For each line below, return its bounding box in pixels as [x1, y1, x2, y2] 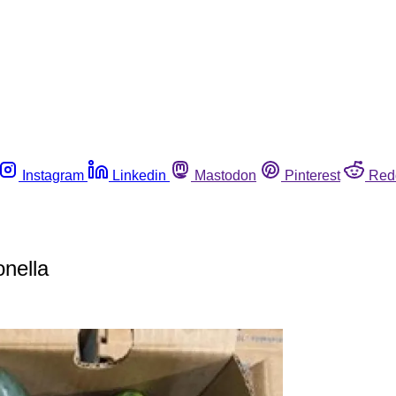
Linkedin [112, 167, 166, 183]
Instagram [22, 167, 84, 183]
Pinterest [285, 167, 340, 183]
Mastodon [194, 167, 256, 183]
